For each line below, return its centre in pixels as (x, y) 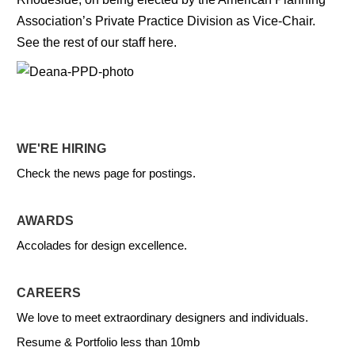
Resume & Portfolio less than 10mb (108, 342)
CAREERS (49, 292)
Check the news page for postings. (106, 173)
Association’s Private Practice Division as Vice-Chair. (166, 21)
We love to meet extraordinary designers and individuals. (162, 317)
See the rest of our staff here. (97, 43)
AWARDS (45, 220)
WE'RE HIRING (61, 148)
